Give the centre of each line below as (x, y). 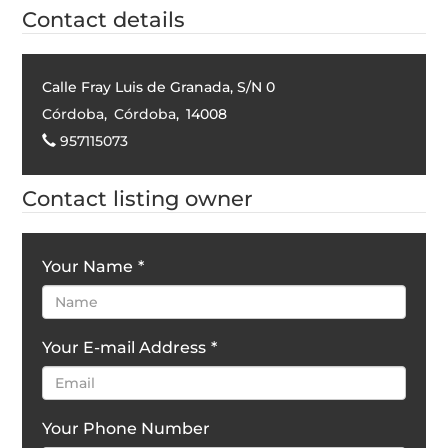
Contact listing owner (138, 198)
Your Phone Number (126, 428)
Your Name (88, 266)
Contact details (104, 19)
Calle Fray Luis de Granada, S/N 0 (159, 86)
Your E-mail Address (124, 347)
